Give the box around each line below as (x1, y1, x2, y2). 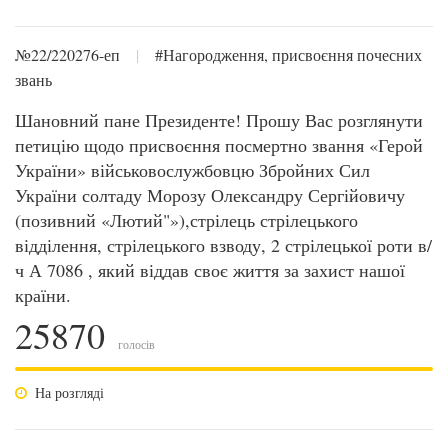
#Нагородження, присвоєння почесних (155, 44, 422, 65)
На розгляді (35, 383, 104, 402)
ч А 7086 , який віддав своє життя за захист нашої (15, 258, 405, 282)
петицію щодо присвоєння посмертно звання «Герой (15, 133, 423, 157)
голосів (115, 336, 155, 352)
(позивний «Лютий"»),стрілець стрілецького (15, 208, 358, 232)
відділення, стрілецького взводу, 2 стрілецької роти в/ (15, 233, 432, 257)
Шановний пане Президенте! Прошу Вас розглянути (15, 108, 423, 132)
